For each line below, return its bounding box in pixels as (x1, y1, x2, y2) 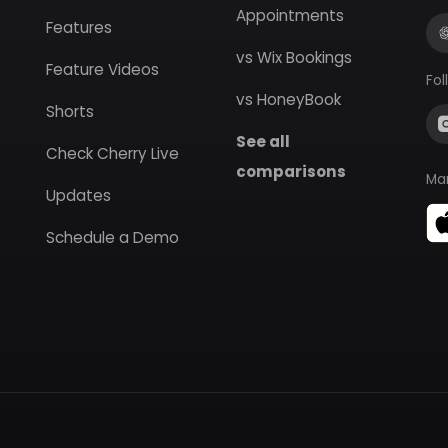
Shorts (46, 101, 94, 122)
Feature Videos (46, 59, 159, 80)
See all (236, 131, 290, 152)
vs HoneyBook (236, 89, 341, 110)
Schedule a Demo (46, 227, 179, 248)
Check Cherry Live (46, 143, 179, 164)
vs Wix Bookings (236, 47, 352, 68)
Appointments (236, 5, 344, 26)
